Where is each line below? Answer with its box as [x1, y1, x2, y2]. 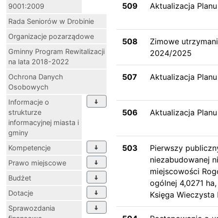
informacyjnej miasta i [8, 118, 79, 127]
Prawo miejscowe [8, 158, 66, 167]
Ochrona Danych [8, 72, 63, 81]
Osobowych [8, 82, 49, 91]
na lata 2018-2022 [8, 57, 69, 66]
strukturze [8, 108, 41, 116]
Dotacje [8, 188, 33, 197]
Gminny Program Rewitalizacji [8, 47, 105, 55]
